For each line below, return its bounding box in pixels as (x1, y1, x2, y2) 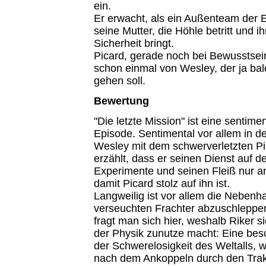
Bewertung (93, 94, 149, 107)
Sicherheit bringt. (93, 37, 174, 49)
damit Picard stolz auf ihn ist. (93, 178, 230, 190)
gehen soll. (93, 74, 145, 87)
